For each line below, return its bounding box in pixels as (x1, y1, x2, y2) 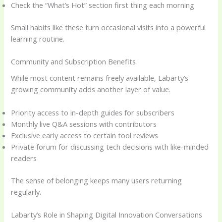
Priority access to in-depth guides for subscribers (11, 107, 175, 117)
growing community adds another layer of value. (11, 84, 171, 95)
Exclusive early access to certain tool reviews (11, 130, 159, 140)
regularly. (11, 186, 42, 197)
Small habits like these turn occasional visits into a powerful (11, 22, 206, 32)
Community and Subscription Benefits (11, 56, 136, 67)
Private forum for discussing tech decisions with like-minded (11, 141, 209, 152)
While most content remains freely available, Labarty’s (11, 73, 189, 83)
